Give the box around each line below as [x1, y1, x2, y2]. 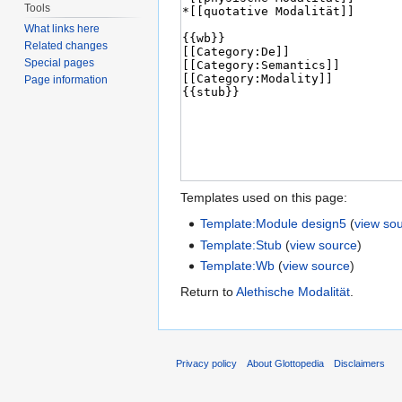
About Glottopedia [247, 357, 325, 369]
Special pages [24, 57, 95, 70]
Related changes [24, 39, 109, 53]
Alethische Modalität [236, 284, 350, 300]
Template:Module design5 [200, 216, 347, 232]
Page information [24, 74, 109, 87]
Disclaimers [334, 357, 386, 369]
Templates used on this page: [180, 190, 347, 205]
